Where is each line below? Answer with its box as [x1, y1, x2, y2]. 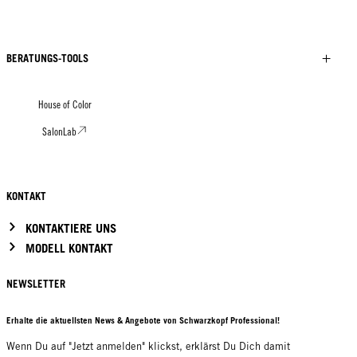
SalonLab [42, 125, 76, 138]
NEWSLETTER [6, 277, 65, 291]
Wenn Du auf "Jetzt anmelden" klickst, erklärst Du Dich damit [6, 339, 290, 352]
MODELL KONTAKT [25, 241, 113, 256]
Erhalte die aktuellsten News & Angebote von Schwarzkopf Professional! [6, 314, 280, 326]
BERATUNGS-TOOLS [6, 51, 88, 65]
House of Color [38, 98, 92, 111]
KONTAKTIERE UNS [25, 221, 116, 236]
